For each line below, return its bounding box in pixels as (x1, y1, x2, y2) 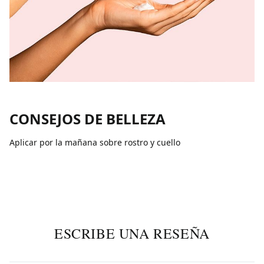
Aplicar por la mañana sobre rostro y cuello (9, 137, 180, 148)
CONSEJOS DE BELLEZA (9, 109, 166, 128)
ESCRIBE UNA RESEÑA (54, 224, 210, 243)
